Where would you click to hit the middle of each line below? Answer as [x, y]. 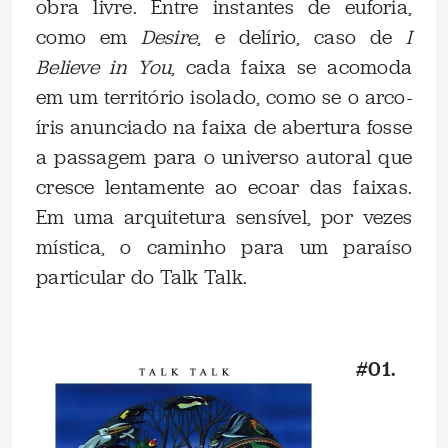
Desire [169, 37]
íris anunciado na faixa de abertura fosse [224, 127]
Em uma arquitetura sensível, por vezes [224, 217]
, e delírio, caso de [301, 37]
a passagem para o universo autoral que [224, 157]
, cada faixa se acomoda [292, 67]
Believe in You [104, 67]
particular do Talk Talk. [141, 277]
